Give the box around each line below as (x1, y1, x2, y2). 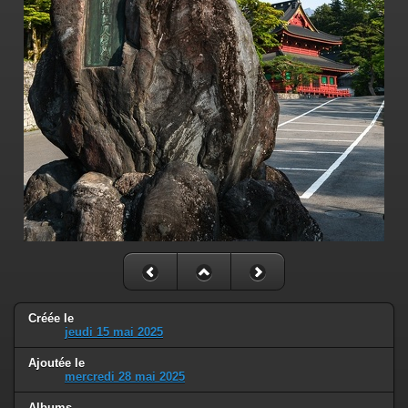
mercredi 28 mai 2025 (65, 369, 185, 383)
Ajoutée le (28, 355, 85, 370)
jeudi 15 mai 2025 (65, 324, 163, 339)
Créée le (28, 311, 74, 325)
